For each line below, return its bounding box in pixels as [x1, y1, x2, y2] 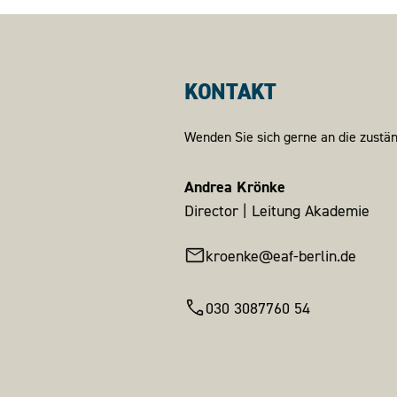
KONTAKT [184, 76, 277, 107]
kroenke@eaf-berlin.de [206, 245, 356, 266]
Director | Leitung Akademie [184, 200, 370, 221]
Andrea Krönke [184, 175, 285, 198]
